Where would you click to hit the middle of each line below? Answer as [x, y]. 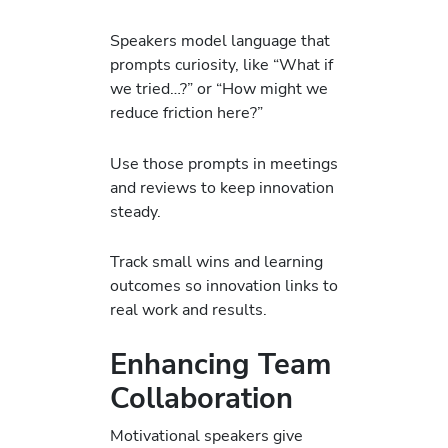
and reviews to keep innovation [222, 187]
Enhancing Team [220, 365]
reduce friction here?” [186, 113]
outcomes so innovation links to [224, 285]
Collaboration [201, 399]
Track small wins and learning [216, 261]
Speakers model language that [220, 41]
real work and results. [188, 309]
